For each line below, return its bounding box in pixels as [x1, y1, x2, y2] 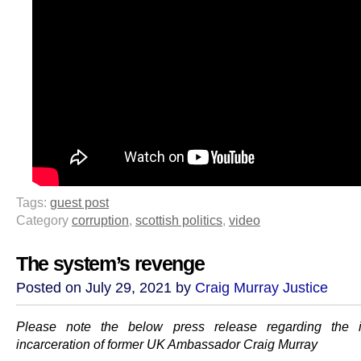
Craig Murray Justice [195, 280, 328, 297]
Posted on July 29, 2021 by [16, 280, 195, 297]
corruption [72, 213, 129, 228]
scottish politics [135, 213, 222, 228]
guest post [50, 195, 109, 210]
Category [16, 213, 72, 228]
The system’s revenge [16, 253, 205, 276]
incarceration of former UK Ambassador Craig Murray [16, 337, 317, 352]
